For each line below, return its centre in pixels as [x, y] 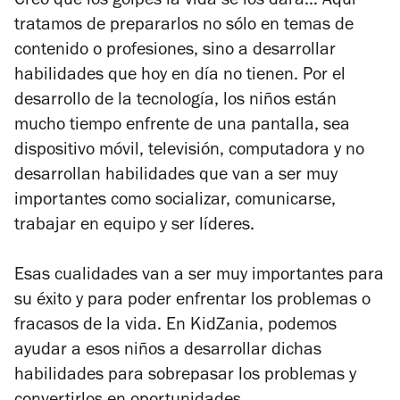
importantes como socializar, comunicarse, [175, 201]
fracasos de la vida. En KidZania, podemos [175, 326]
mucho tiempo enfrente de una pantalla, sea [182, 126]
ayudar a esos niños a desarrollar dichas [168, 351]
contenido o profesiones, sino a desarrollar [175, 51]
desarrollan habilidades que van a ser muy [176, 176]
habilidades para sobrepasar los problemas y [185, 376]
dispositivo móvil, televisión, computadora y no [189, 151]
